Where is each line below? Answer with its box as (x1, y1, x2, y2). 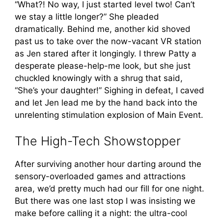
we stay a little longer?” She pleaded (15, 11, 159, 22)
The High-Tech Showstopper (15, 134, 188, 149)
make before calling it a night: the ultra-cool (15, 208, 187, 219)
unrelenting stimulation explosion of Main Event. (15, 110, 203, 120)
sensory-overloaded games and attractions (15, 171, 186, 182)
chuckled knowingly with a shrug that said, (15, 73, 183, 83)
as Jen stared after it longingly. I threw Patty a (15, 48, 196, 58)
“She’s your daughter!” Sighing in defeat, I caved (15, 85, 204, 95)
